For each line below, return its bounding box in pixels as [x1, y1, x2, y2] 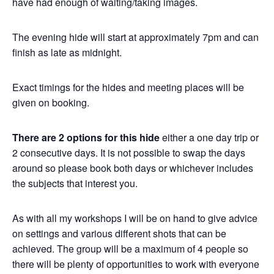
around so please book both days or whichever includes [12, 161, 253, 175]
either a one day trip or [160, 130, 259, 144]
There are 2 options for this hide [12, 130, 160, 144]
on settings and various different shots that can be [12, 226, 226, 240]
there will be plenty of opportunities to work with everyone [12, 257, 259, 271]
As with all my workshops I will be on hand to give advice [12, 211, 257, 225]
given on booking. [12, 95, 89, 109]
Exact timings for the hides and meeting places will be [12, 80, 244, 94]
